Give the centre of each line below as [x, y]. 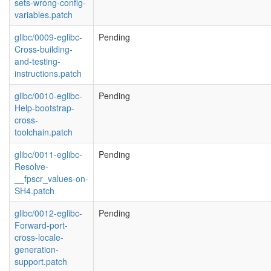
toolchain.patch [44, 132]
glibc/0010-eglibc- [48, 96]
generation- [37, 249]
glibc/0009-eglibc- [48, 37]
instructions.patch [48, 73]
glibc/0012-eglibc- [48, 213]
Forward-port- [41, 225]
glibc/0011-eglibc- [48, 154]
